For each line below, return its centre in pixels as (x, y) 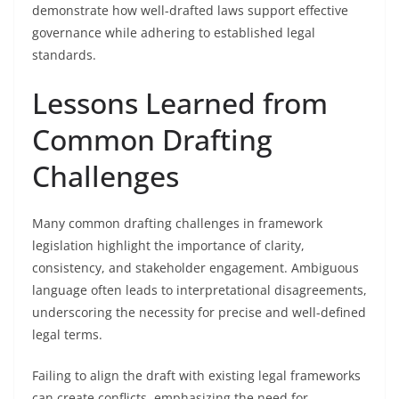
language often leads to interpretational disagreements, (199, 290)
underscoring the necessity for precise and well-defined (199, 312)
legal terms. (67, 334)
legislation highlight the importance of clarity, (168, 245)
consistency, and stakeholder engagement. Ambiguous (195, 268)
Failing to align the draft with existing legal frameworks (196, 375)
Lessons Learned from (180, 103)
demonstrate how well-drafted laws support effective (190, 10)
